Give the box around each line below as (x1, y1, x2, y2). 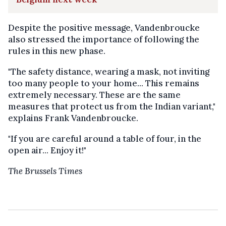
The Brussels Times (8, 165, 82, 177)
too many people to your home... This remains (8, 77, 199, 89)
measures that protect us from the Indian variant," (8, 100, 215, 112)
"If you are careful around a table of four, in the (8, 133, 201, 144)
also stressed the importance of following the (8, 33, 199, 45)
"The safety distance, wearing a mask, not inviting (8, 66, 209, 77)
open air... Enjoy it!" (8, 144, 86, 156)
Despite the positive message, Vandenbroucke (8, 22, 200, 33)
